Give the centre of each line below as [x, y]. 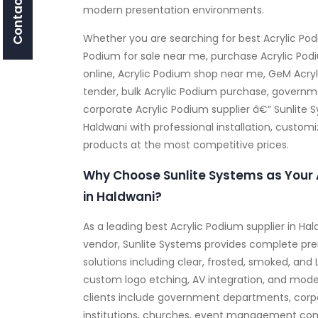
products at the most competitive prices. [186, 144]
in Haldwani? [122, 196]
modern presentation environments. [174, 10]
